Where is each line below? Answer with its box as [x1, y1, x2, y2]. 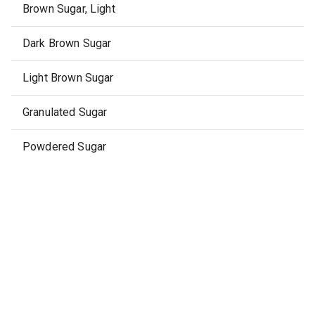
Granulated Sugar [22, 105, 108, 119]
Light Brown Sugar [22, 71, 114, 84]
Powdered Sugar [22, 140, 107, 153]
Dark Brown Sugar [22, 37, 112, 50]
